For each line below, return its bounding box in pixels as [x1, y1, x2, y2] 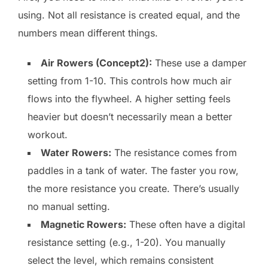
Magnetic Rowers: [41, 218, 126, 231]
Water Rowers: [41, 147, 111, 159]
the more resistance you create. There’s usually [28, 182, 239, 195]
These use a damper [152, 57, 246, 69]
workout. [28, 129, 68, 141]
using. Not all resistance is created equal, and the [18, 9, 240, 22]
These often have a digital [126, 218, 245, 231]
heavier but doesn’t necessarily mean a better [28, 111, 232, 123]
